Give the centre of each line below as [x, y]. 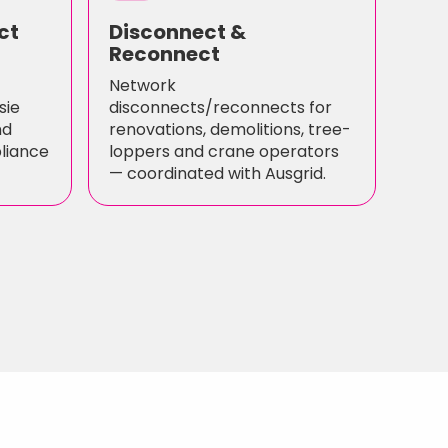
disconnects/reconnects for [220, 107]
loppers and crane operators [224, 151]
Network [142, 85]
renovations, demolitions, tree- [230, 129]
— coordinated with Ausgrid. [217, 173]
